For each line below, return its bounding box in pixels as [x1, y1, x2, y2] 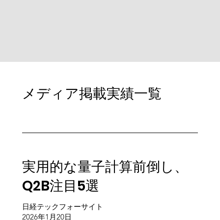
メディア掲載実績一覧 [22, 84, 162, 104]
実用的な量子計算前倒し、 [22, 157, 188, 177]
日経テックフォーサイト [22, 202, 103, 212]
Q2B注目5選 [22, 176, 99, 196]
